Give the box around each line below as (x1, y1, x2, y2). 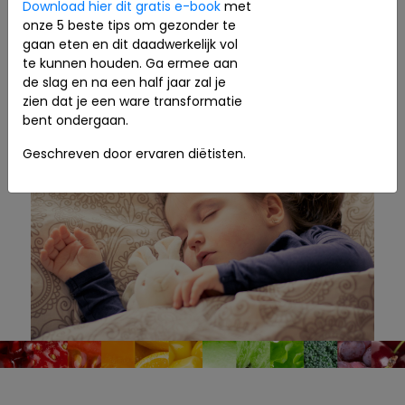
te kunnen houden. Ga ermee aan (23, 53, 238, 72)
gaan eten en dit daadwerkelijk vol (23, 34, 238, 53)
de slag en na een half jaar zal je (23, 72, 226, 91)
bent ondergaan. (23, 110, 128, 129)
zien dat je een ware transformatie (23, 91, 242, 110)
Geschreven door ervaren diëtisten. (23, 144, 246, 163)
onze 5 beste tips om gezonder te (23, 15, 236, 34)
